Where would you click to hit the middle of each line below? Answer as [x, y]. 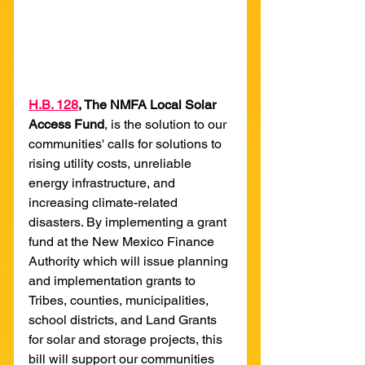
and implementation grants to [114, 280]
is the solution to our [170, 124]
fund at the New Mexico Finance [123, 241]
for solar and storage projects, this [127, 339]
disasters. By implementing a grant [129, 222]
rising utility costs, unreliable [112, 163]
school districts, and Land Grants [124, 319]
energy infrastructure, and [103, 182]
